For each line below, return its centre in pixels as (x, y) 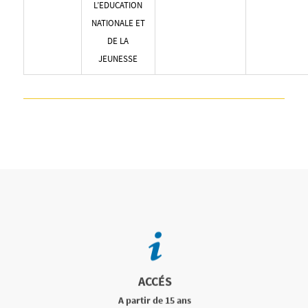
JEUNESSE (118, 58)
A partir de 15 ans (154, 300)
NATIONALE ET (118, 23)
